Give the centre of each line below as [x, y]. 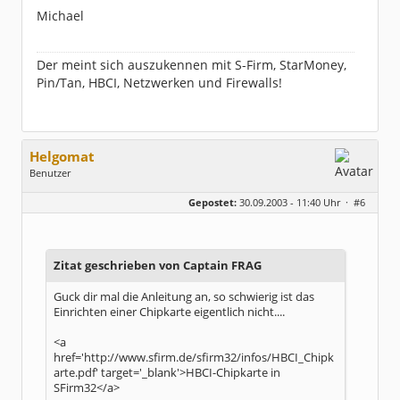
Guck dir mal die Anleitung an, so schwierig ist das [184, 297]
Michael [60, 16]
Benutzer [50, 173]
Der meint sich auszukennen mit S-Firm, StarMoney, [192, 65]
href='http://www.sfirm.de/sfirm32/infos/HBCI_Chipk [194, 358]
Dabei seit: [55, 217]
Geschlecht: [58, 191]
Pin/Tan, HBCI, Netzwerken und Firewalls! [159, 83]
